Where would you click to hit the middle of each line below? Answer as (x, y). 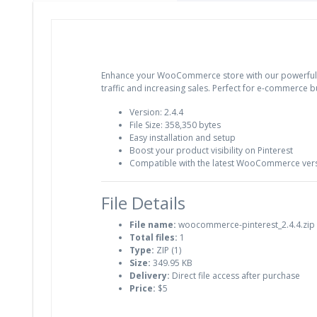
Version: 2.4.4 (156, 113)
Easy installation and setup (183, 138)
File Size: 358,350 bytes (175, 125)
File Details (143, 203)
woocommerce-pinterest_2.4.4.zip (246, 225)
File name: (153, 225)
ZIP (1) (168, 250)
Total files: (154, 238)
